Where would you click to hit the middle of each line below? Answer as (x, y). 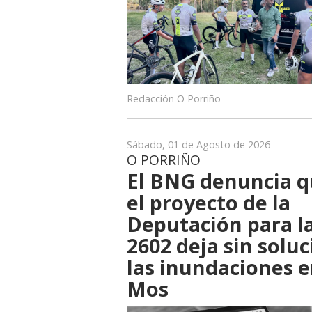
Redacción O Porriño (174, 98)
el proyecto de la (209, 202)
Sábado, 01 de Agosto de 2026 (198, 144)
